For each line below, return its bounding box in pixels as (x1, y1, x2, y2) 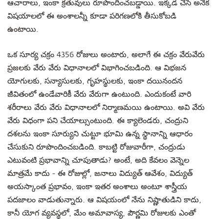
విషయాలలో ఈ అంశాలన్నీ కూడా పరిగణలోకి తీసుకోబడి (7, 12, 176, 21)
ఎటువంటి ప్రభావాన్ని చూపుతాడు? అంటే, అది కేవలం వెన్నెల (7, 156, 189, 165)
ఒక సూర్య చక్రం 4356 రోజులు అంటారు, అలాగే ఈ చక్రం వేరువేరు (7, 50, 205, 59)
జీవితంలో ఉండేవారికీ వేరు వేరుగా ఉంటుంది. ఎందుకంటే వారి (7, 90, 191, 99)
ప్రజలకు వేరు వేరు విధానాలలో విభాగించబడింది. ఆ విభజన (7, 64, 186, 72)
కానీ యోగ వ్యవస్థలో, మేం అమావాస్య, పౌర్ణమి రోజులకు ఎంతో (7, 209, 196, 218)
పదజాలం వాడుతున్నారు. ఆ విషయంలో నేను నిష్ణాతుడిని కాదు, (7, 196, 201, 204)
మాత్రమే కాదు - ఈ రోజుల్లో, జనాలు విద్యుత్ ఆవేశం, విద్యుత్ (7, 169, 193, 178)
